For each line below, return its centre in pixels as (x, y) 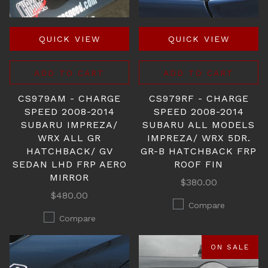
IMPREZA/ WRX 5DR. (199, 138)
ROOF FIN (199, 164)
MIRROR (69, 177)
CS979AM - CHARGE (69, 98)
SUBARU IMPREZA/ (69, 125)
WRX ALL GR (69, 138)
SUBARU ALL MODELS (199, 125)
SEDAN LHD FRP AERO (69, 164)
